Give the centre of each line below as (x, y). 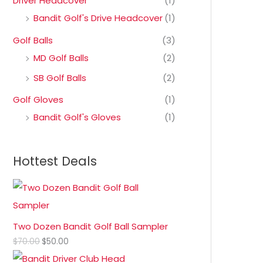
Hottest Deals (55, 161)
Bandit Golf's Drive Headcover (98, 18)
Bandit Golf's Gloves (77, 117)
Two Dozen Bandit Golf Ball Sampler (90, 227)
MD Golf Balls (61, 58)
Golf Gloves (38, 100)
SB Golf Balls (60, 77)
